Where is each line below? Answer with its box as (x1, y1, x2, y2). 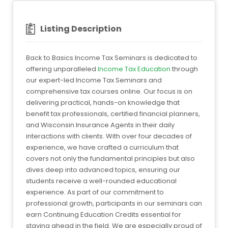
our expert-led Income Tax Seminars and (26, 75, 162, 85)
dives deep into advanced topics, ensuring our (26, 164, 180, 175)
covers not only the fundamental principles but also (26, 153, 195, 163)
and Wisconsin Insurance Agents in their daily (26, 120, 175, 130)
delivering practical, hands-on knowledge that (26, 97, 180, 107)
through (170, 64, 198, 74)
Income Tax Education (98, 64, 170, 74)
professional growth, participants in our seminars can (26, 198, 202, 208)
